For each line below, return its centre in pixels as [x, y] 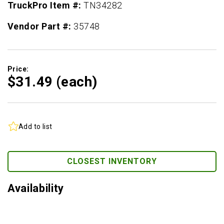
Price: [18, 69]
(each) [76, 82]
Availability [36, 188]
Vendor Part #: [41, 26]
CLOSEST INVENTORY [112, 161]
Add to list [35, 126]
